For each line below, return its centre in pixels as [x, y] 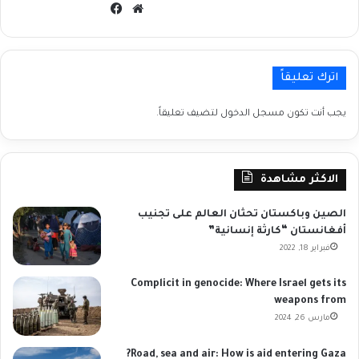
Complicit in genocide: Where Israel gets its [238, 285]
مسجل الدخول [252, 114]
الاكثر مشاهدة [299, 179]
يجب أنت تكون [315, 114]
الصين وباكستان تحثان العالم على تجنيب [242, 214]
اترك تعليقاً [309, 78]
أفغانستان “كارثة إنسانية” [277, 231]
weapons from [310, 302]
